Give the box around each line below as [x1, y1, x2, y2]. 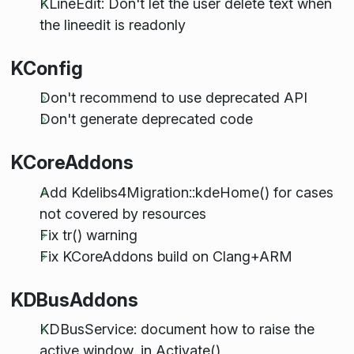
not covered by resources [39, 205, 206, 222]
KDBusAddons [10, 288, 138, 311]
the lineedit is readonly [39, 16, 186, 33]
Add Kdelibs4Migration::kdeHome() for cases [39, 183, 333, 201]
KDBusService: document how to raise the [39, 320, 314, 337]
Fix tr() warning [39, 226, 137, 243]
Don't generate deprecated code [39, 111, 253, 128]
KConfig [10, 56, 83, 80]
